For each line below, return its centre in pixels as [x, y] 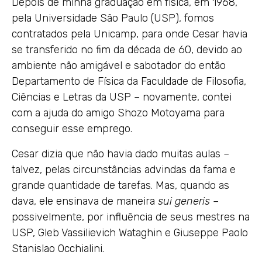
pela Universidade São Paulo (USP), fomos [113, 18]
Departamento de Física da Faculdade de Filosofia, [129, 81]
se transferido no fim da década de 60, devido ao [127, 49]
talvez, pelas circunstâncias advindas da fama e [124, 169]
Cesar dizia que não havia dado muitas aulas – [120, 154]
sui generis [185, 201]
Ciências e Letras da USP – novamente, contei [122, 97]
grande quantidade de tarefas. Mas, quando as [120, 185]
